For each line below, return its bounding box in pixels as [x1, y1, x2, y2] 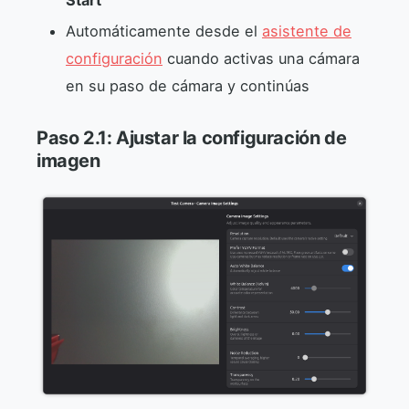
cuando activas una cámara [163, 49, 360, 68]
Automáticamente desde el [66, 22, 262, 41]
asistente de [262, 22, 351, 41]
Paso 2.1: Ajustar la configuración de [37, 127, 347, 150]
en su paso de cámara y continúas [66, 77, 309, 96]
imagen [37, 150, 100, 173]
